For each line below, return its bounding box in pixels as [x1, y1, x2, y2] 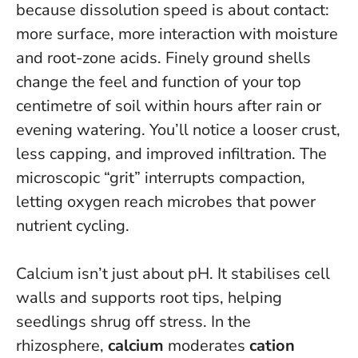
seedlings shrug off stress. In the [16, 311, 251, 333]
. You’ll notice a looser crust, [141, 119, 340, 141]
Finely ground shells [165, 47, 311, 70]
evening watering [16, 119, 141, 141]
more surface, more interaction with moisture [16, 23, 338, 46]
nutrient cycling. [16, 215, 129, 237]
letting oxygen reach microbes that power [16, 191, 316, 213]
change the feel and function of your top [16, 71, 301, 93]
